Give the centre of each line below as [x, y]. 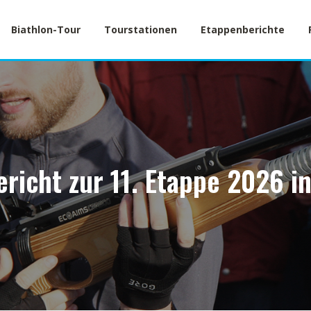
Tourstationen [141, 30]
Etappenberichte [243, 30]
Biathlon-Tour [46, 30]
